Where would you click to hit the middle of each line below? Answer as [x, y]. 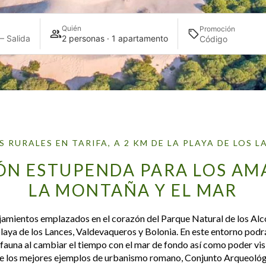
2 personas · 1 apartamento [115, 38]
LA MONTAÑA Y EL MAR [133, 190]
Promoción [217, 28]
